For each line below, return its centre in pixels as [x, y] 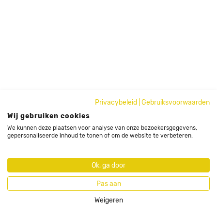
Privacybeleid [116, 102]
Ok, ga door [108, 165]
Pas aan [108, 184]
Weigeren [108, 200]
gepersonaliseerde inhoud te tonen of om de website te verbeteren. [100, 136]
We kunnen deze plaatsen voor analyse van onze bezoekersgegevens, [102, 128]
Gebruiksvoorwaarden [176, 102]
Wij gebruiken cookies [49, 116]
